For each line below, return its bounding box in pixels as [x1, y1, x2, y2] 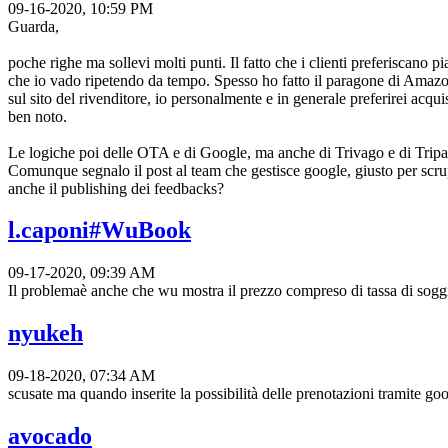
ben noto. [8, 107, 67, 125]
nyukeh [8, 320, 83, 347]
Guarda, [8, 17, 59, 35]
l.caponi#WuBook [8, 217, 191, 244]
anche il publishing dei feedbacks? [8, 179, 224, 197]
